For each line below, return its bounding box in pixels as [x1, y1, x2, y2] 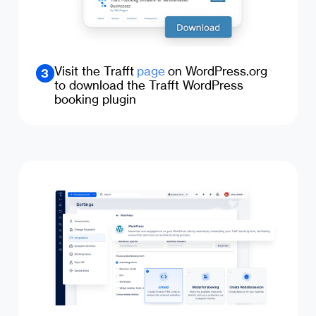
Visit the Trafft [54, 63, 137, 79]
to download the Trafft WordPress [54, 78, 243, 93]
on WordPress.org [164, 63, 267, 79]
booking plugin [54, 92, 136, 107]
